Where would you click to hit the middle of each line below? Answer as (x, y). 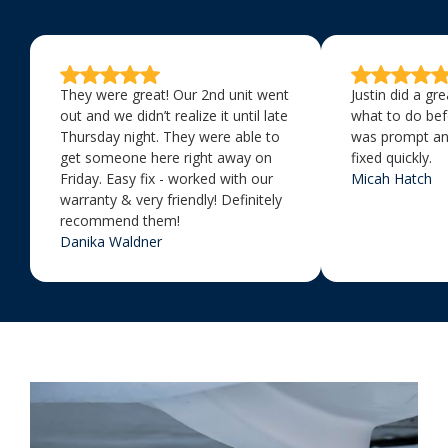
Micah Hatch (391, 178)
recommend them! (120, 220)
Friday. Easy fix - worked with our (166, 178)
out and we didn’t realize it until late (174, 115)
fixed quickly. (391, 157)
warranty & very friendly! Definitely (171, 199)
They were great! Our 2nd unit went (174, 94)
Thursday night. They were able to (170, 136)
